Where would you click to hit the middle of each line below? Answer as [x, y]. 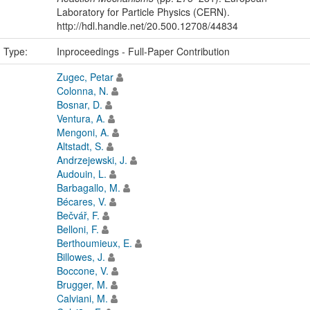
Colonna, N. [82, 91]
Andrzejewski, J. [92, 160]
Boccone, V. [82, 271]
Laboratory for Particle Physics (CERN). [143, 12]
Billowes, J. [81, 257]
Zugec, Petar [85, 77]
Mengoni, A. [83, 133]
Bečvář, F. [78, 216]
